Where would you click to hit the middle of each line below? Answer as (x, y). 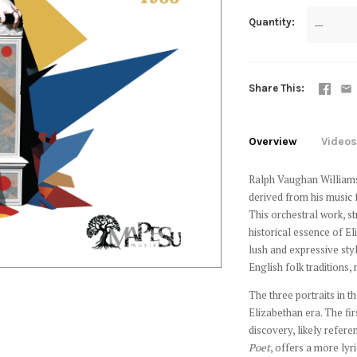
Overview (273, 141)
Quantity (270, 22)
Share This (275, 88)
